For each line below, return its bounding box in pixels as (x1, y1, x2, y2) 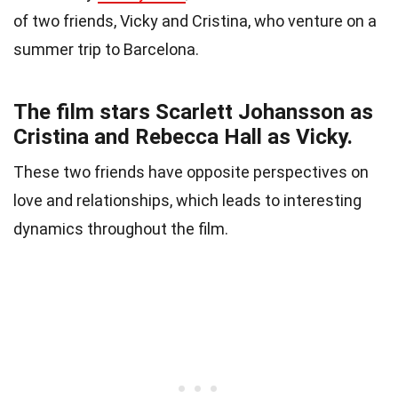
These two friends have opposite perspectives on (13, 163, 369, 182)
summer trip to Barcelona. (13, 40, 199, 60)
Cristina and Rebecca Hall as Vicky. (13, 124, 353, 150)
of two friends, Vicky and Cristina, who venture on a (13, 12, 377, 31)
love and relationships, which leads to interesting (13, 191, 362, 211)
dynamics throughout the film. (13, 219, 228, 239)
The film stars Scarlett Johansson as (13, 99, 373, 125)
